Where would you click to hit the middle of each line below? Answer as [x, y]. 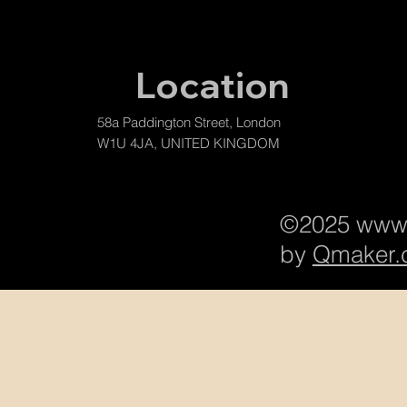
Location [212, 84]
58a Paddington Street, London [189, 123]
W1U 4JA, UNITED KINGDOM [188, 144]
